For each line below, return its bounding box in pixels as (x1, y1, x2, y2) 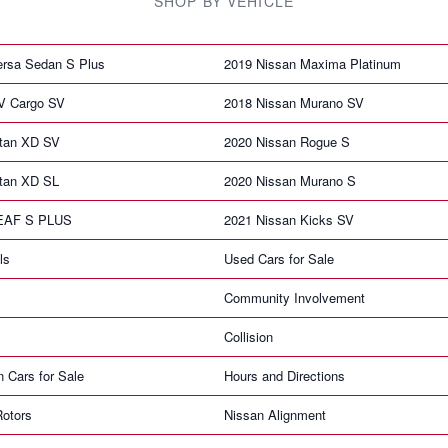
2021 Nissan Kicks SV (224, 209, 354, 229)
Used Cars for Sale (224, 248, 334, 268)
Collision (224, 326, 273, 346)
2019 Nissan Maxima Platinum (224, 53, 401, 73)
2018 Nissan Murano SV (224, 92, 364, 112)
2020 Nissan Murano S (224, 170, 356, 190)
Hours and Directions (224, 365, 345, 385)
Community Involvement (224, 287, 365, 307)
